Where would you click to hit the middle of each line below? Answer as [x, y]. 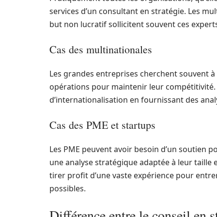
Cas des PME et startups [102, 125]
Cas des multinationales [101, 49]
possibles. [68, 188]
